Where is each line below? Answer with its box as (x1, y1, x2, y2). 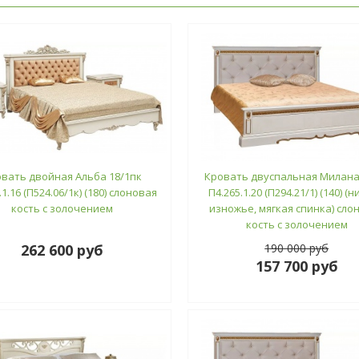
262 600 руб (21, 240, 104, 260)
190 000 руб (264, 240, 329, 256)
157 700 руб (255, 256, 338, 276)
